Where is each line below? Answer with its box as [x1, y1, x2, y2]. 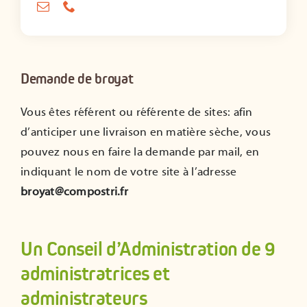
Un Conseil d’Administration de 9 [21, 236, 275, 262]
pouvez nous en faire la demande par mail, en [21, 145, 260, 160]
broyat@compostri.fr [21, 185, 128, 199]
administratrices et [21, 261, 170, 286]
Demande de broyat [21, 69, 134, 88]
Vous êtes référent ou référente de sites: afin [21, 106, 253, 120]
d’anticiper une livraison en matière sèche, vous [21, 125, 271, 140]
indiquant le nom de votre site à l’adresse [21, 165, 237, 180]
